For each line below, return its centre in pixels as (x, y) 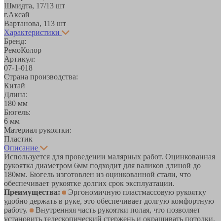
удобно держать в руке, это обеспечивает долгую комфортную (109, 201)
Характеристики (32, 32)
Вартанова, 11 (27, 23)
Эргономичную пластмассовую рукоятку (136, 192)
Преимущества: (32, 192)
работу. (17, 210)
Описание (21, 147)
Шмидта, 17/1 (27, 5)
